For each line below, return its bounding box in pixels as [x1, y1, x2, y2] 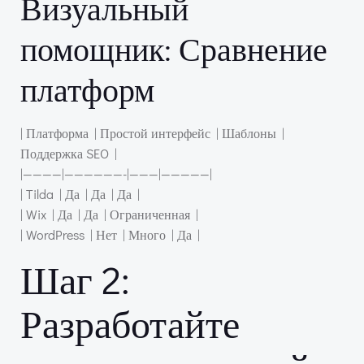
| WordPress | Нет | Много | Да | [20, 226, 200, 243]
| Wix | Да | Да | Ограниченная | [20, 206, 198, 223]
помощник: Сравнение [20, 27, 327, 70]
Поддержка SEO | [20, 145, 117, 162]
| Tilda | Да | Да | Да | [20, 185, 140, 202]
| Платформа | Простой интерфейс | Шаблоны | [20, 124, 284, 141]
